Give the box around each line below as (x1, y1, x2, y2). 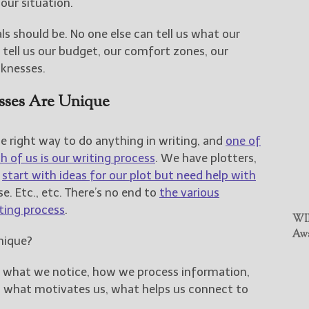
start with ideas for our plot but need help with (2, 168, 256, 182)
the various (159, 185, 219, 199)
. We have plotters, (155, 150, 257, 165)
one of (226, 133, 261, 148)
